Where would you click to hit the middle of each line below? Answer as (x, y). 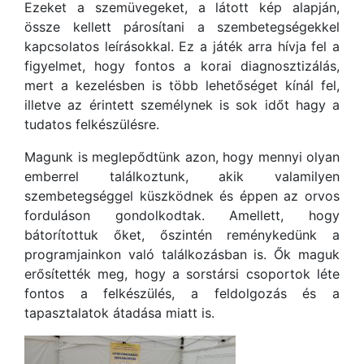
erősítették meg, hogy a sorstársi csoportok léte (182, 274)
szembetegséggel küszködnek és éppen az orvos (182, 196)
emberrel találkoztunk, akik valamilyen (182, 176)
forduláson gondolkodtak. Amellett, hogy (182, 215)
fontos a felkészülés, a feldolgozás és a (182, 293)
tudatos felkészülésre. (92, 124)
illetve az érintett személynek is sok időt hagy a (182, 105)
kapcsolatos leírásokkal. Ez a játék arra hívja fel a (182, 46)
